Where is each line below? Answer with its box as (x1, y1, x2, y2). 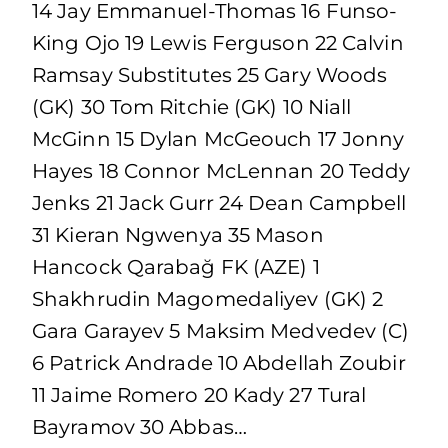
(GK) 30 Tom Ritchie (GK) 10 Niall (32, 95, 352, 119)
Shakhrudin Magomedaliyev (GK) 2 (32, 287, 384, 311)
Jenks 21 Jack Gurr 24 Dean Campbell (32, 191, 407, 215)
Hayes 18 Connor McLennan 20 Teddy (32, 159, 411, 183)
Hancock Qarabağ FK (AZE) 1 (32, 255, 320, 279)
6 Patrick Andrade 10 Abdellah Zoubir (32, 351, 406, 375)
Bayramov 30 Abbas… (32, 415, 247, 439)
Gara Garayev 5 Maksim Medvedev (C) (32, 319, 410, 343)
